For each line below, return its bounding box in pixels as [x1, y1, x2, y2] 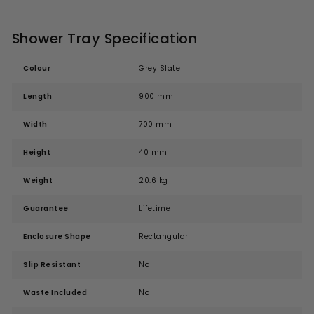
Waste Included [23, 287, 87, 299]
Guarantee [23, 203, 69, 214]
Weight [23, 175, 53, 186]
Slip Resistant [23, 259, 81, 271]
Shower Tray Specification [12, 29, 198, 49]
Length [23, 91, 52, 102]
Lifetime [139, 203, 170, 214]
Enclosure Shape [23, 231, 91, 243]
